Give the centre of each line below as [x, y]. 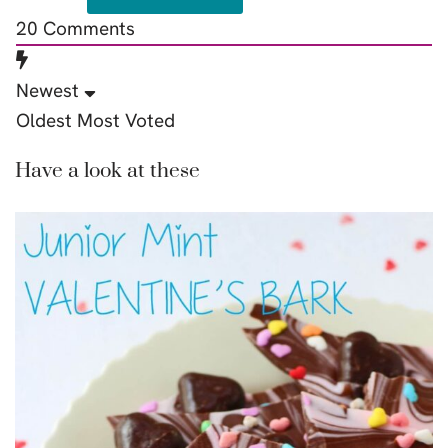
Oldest [44, 120]
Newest [47, 90]
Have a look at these [107, 171]
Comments [86, 28]
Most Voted [126, 120]
